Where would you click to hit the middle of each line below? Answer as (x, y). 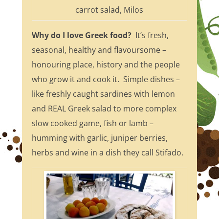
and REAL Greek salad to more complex (104, 109)
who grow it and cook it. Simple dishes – (106, 79)
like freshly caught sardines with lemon (103, 94)
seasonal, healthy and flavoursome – (99, 50)
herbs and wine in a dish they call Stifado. (107, 153)
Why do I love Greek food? (81, 35)
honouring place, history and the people (106, 65)
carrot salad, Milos (109, 10)
